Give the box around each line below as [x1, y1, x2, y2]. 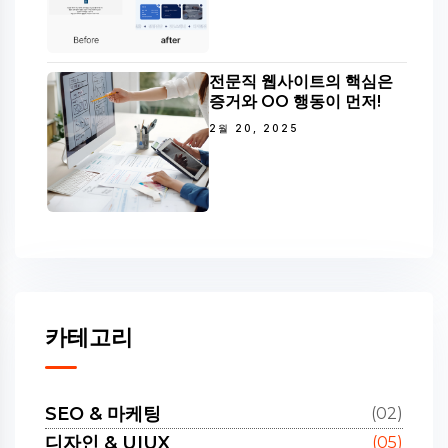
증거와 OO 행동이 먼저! [209, 92, 381, 112]
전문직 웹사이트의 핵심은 [209, 72, 393, 92]
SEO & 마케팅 [45, 402, 161, 425]
